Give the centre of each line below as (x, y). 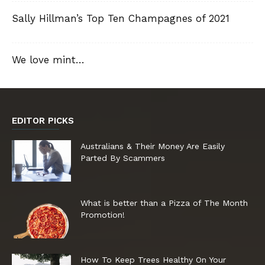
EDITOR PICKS (43, 121)
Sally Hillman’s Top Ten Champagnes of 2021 (121, 18)
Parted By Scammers (123, 158)
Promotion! (103, 215)
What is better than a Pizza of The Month (164, 203)
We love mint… (48, 60)
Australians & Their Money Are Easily (153, 146)
